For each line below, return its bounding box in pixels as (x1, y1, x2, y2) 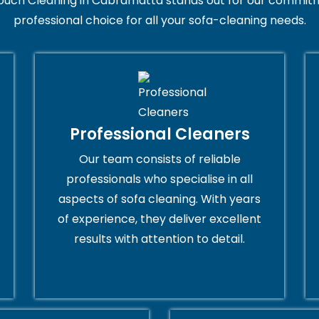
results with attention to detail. (74, 230, 245, 247)
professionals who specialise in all (66, 170, 253, 187)
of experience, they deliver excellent (58, 210, 261, 227)
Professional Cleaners (69, 122, 250, 145)
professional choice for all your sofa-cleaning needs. (13, 11, 306, 28)
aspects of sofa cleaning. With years (58, 190, 261, 207)
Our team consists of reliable (78, 150, 241, 167)
